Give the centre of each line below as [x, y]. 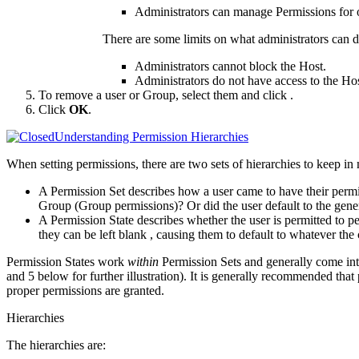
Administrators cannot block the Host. [230, 66]
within [145, 261]
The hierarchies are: [56, 345]
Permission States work [67, 261]
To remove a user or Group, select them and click [164, 95]
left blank [125, 234]
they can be [69, 234]
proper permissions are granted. [85, 290]
